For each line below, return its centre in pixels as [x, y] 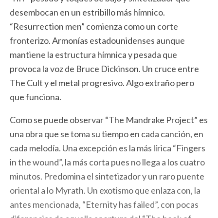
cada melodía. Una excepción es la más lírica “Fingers [108, 148]
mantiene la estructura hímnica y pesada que [93, 54]
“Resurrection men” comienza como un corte [94, 26]
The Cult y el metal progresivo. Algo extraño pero [102, 83]
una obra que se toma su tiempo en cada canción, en [107, 134]
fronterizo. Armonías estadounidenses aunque [97, 40]
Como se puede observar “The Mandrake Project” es [109, 120]
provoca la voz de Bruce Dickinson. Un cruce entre [104, 69]
